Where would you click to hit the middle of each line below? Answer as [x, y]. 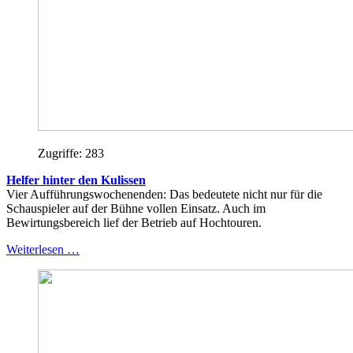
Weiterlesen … [43, 249]
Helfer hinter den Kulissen [76, 180]
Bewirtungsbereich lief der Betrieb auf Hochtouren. [134, 222]
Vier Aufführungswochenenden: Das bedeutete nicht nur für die [164, 194]
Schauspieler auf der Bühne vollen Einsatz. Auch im [136, 208]
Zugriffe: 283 [71, 153]
